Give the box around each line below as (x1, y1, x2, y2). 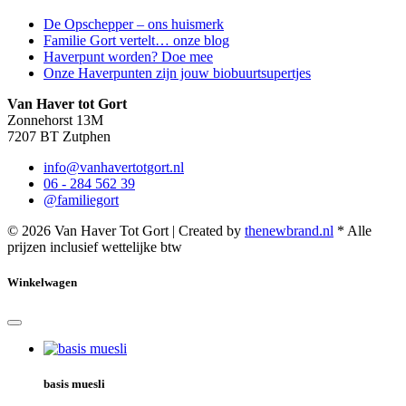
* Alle (337, 222, 372, 238)
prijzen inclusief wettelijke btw (7, 238, 182, 255)
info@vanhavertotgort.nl (43, 159, 184, 175)
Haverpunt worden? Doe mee (43, 48, 213, 64)
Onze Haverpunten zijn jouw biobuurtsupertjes (43, 64, 311, 81)
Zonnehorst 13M (7, 111, 103, 128)
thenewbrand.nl (245, 222, 333, 238)
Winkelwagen (7, 275, 77, 289)
